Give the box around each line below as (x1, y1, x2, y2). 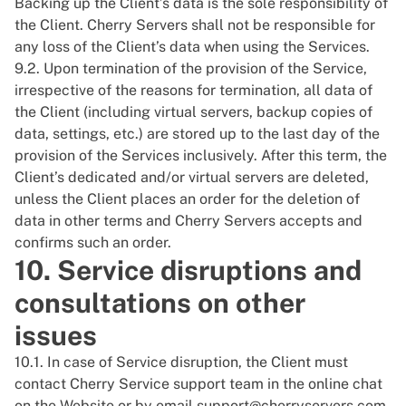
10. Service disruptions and (14, 254, 362, 286)
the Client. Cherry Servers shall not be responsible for (14, 16, 375, 34)
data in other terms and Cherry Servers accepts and (14, 212, 362, 229)
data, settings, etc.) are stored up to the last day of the (14, 125, 380, 142)
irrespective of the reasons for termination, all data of (14, 82, 372, 99)
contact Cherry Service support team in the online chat (14, 375, 382, 392)
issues (14, 319, 97, 352)
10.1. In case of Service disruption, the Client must (14, 353, 348, 371)
